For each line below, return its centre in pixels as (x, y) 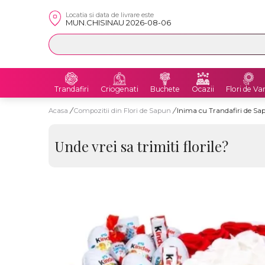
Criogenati (119, 89)
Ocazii (203, 89)
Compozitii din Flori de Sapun (123, 111)
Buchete (165, 89)
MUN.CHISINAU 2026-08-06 (118, 22)
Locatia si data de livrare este (110, 15)
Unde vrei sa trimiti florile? (141, 146)
